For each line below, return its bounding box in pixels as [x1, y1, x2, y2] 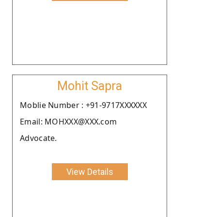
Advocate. [20, 132, 57, 143]
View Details [66, 166, 113, 177]
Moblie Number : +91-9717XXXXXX [20, 99, 147, 110]
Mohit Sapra [57, 78, 122, 93]
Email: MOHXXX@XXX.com [20, 116, 117, 127]
